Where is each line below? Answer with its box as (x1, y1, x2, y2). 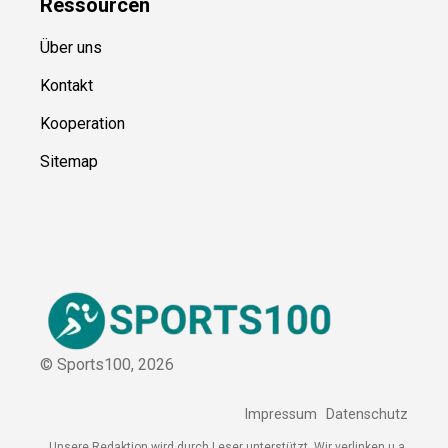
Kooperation (40, 196, 125, 216)
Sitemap (40, 234, 98, 254)
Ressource (40, 75, 139, 100)
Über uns (40, 120, 102, 140)
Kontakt (40, 158, 93, 178)
